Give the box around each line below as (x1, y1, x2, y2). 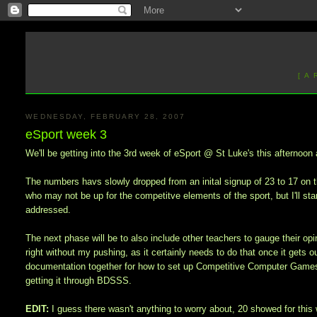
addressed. (25, 204, 71, 216)
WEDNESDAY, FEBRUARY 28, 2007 (25, 112, 186, 120)
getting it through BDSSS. (25, 275, 132, 287)
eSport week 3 (25, 127, 108, 142)
